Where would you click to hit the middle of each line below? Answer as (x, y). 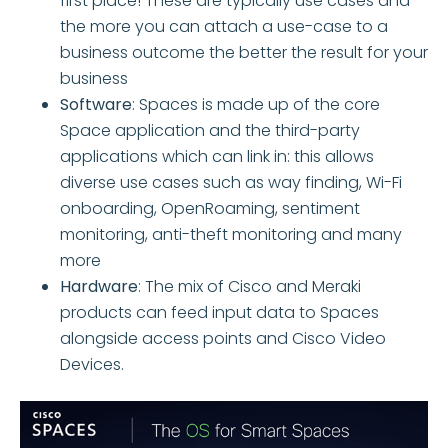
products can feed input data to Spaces (219, 313)
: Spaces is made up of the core (256, 105)
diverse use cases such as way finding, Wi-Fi (231, 183)
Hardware (99, 287)
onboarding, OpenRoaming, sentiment (210, 209)
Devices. (92, 365)
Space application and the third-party (210, 131)
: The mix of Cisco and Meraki (249, 287)
